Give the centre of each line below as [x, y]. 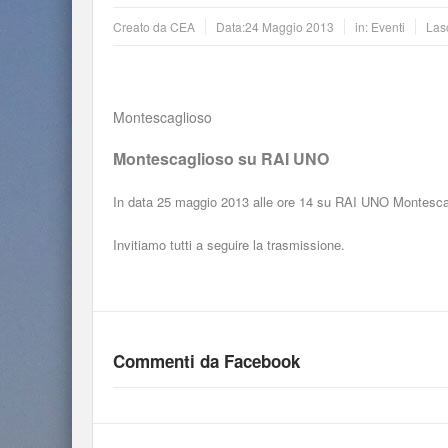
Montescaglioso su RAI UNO [221, 158]
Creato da [141, 26]
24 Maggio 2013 [289, 26]
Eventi [388, 26]
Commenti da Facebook [206, 361]
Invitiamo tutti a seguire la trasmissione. [229, 244]
